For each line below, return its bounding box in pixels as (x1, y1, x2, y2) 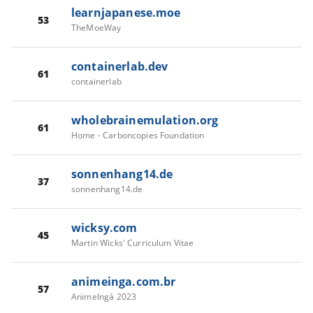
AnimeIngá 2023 (71, 290, 137, 303)
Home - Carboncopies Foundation (71, 129, 205, 141)
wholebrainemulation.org (71, 112, 219, 128)
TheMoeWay (71, 21, 122, 34)
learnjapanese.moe (71, 4, 181, 20)
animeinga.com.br (71, 273, 176, 289)
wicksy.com (71, 219, 138, 235)
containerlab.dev (71, 58, 168, 74)
